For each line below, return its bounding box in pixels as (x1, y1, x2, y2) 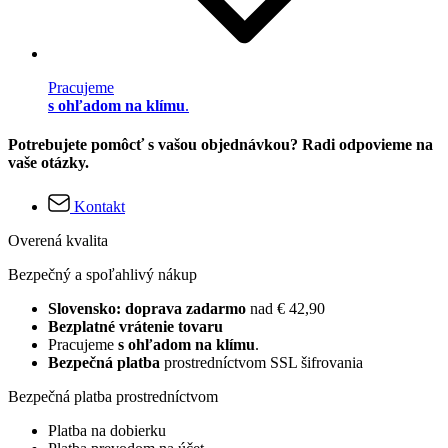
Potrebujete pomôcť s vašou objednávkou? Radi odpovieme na (8, 136, 433, 154)
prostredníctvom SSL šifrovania (160, 353, 363, 371)
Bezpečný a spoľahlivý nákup (8, 265, 197, 283)
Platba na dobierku (48, 421, 166, 439)
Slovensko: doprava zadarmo (48, 299, 250, 317)
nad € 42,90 (250, 299, 325, 317)
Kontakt (74, 197, 125, 215)
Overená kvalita (8, 231, 108, 249)
